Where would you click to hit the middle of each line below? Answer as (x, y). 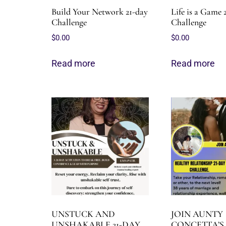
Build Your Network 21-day (100, 11)
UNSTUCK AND (83, 214)
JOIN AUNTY (197, 214)
